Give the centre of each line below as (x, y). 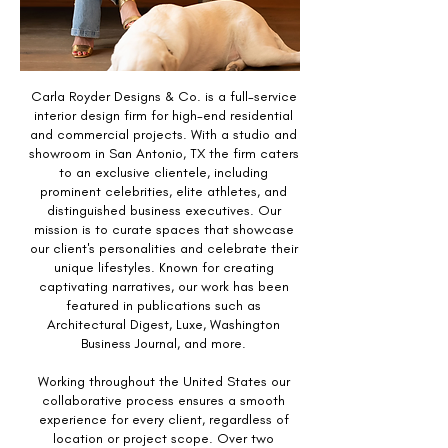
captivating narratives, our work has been (163, 286)
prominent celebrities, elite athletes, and (163, 191)
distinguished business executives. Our (163, 210)
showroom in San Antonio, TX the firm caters (163, 153)
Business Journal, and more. (163, 343)
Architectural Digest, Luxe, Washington (163, 324)
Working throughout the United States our (163, 381)
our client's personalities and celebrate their (163, 248)
